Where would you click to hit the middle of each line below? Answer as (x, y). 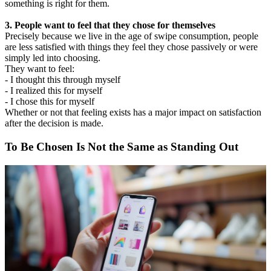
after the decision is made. (54, 123)
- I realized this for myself (55, 91)
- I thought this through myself (64, 80)
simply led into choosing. (53, 58)
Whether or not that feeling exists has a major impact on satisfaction (133, 113)
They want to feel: (40, 69)
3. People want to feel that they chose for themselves (110, 25)
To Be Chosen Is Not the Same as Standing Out (122, 147)
